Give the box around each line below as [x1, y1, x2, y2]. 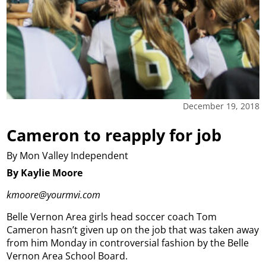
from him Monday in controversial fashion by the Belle [7, 236, 249, 249]
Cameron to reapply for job [7, 124, 222, 147]
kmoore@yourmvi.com [7, 188, 103, 201]
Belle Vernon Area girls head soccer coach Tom [7, 210, 217, 223]
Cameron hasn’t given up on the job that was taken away [7, 223, 259, 236]
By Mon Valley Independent [7, 149, 129, 163]
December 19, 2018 [182, 100, 259, 112]
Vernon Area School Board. [7, 249, 128, 262]
